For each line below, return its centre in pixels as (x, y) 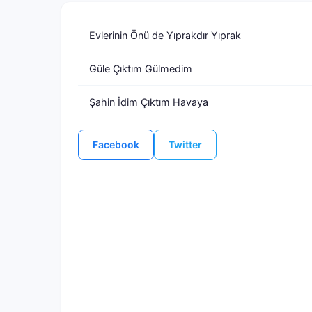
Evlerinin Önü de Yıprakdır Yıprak (165, 35)
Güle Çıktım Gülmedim (141, 69)
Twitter (185, 145)
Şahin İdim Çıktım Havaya (149, 102)
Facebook (116, 145)
